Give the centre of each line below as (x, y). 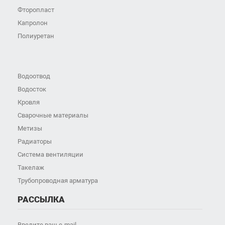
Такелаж (31, 168)
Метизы (30, 129)
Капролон (32, 23)
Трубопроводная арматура (58, 181)
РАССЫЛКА (41, 200)
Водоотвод (34, 76)
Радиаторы (34, 142)
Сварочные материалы (53, 116)
